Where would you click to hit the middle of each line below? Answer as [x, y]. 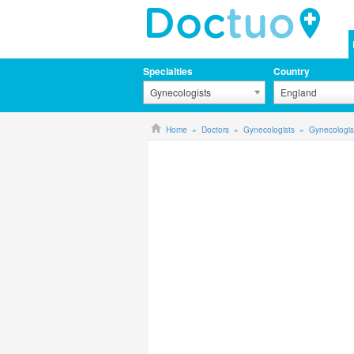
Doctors [215, 130]
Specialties [168, 71]
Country [292, 71]
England [299, 92]
